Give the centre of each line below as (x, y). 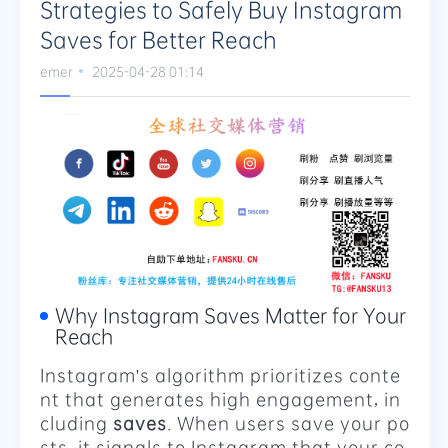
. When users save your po (288, 423)
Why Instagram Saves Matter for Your (230, 315)
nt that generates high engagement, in (220, 399)
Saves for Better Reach (158, 38)
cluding (76, 423)
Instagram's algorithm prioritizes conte (220, 375)
